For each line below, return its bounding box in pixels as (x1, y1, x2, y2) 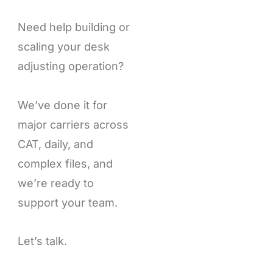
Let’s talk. (17, 235, 67, 248)
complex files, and (17, 157, 113, 170)
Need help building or (17, 21, 130, 34)
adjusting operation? (17, 60, 124, 73)
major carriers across (17, 118, 129, 131)
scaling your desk (17, 40, 110, 54)
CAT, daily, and (17, 137, 93, 151)
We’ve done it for (17, 98, 107, 112)
